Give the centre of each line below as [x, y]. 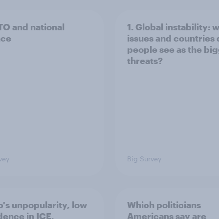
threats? [145, 61]
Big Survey [144, 159]
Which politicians [164, 205]
